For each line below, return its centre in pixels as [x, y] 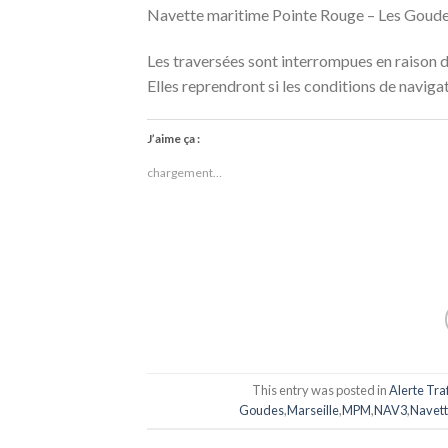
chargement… [184, 172]
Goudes [262, 410]
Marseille [313, 410]
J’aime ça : [173, 138]
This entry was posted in [320, 390]
